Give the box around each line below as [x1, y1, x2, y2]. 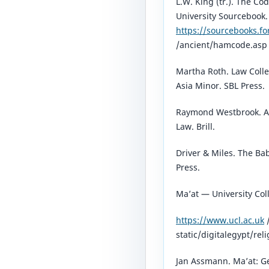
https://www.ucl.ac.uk [176, 214, 264, 226]
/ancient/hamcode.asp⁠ [176, 38, 267, 50]
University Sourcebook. [176, 10, 268, 22]
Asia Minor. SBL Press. [176, 79, 265, 91]
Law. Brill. [176, 120, 215, 132]
